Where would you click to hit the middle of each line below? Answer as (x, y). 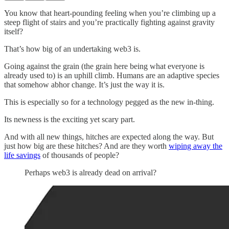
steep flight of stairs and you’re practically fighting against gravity (109, 22)
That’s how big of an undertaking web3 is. (72, 49)
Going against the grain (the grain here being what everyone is (104, 66)
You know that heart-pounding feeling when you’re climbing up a (110, 13)
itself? (14, 31)
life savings (22, 155)
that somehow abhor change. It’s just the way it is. (84, 84)
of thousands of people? (80, 155)
